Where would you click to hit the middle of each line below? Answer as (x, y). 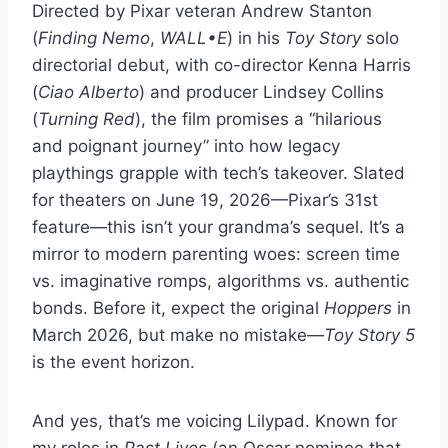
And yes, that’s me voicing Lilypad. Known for (214, 420)
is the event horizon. (113, 361)
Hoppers (358, 307)
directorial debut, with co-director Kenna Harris (221, 64)
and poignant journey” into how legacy (186, 145)
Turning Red (86, 118)
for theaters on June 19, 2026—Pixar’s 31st (205, 199)
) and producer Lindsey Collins (261, 91)
